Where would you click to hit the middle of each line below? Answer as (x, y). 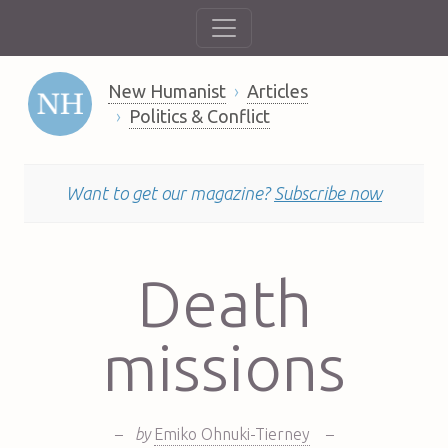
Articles (277, 90)
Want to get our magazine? (170, 192)
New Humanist (166, 90)
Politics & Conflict (199, 115)
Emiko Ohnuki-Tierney (231, 433)
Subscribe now (328, 192)
